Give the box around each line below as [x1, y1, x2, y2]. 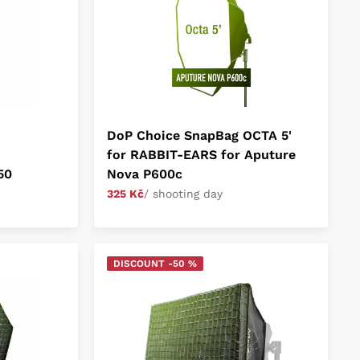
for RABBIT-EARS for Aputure [107, 147, 297, 162]
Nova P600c [107, 166, 183, 182]
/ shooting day [144, 187, 223, 200]
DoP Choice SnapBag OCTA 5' [107, 128, 292, 143]
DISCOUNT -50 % [113, 258, 198, 269]
